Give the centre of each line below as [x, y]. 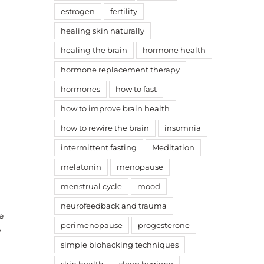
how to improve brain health [115, 109]
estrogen [77, 11]
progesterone [164, 225]
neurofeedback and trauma [113, 206]
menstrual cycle [91, 187]
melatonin [81, 167]
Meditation [173, 148]
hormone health [174, 50]
